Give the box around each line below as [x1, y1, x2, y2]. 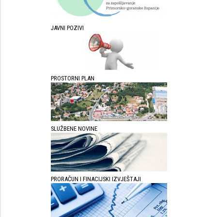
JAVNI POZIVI [50, 24, 84, 32]
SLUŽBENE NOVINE [50, 125, 97, 133]
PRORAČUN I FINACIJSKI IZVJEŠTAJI [50, 175, 141, 183]
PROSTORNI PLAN [50, 75, 94, 82]
